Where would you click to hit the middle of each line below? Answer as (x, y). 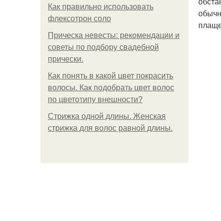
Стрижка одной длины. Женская (107, 116)
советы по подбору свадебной (103, 47)
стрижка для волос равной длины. (110, 128)
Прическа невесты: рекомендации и (114, 35)
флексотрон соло (79, 18)
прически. (66, 59)
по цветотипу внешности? (95, 99)
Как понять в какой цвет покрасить (110, 76)
